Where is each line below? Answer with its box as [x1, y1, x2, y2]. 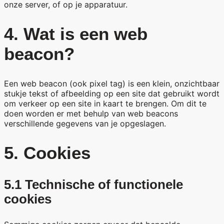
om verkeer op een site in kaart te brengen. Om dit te [4, 98, 206, 108]
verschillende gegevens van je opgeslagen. [4, 118, 166, 128]
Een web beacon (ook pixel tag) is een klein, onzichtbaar [4, 78, 219, 88]
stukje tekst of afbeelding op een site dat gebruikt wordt [4, 88, 219, 98]
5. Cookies [4, 143, 90, 163]
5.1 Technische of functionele [4, 177, 183, 192]
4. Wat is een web [4, 23, 147, 43]
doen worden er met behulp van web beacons [4, 108, 178, 118]
